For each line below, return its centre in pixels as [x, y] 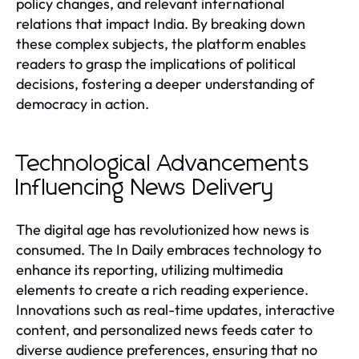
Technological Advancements [163, 164]
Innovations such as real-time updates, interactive [175, 309]
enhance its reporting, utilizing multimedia [149, 269]
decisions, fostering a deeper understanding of [165, 83]
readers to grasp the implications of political [156, 63]
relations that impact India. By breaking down [161, 23]
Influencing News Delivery [145, 188]
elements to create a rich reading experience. [162, 289]
